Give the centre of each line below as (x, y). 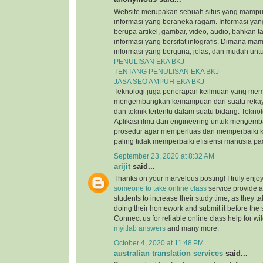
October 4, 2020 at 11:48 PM (159, 243)
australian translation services (168, 254)
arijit (122, 166)
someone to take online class (160, 188)
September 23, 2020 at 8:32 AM (164, 156)
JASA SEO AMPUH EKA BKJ (159, 81)
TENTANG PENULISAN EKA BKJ (166, 71)
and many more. (192, 228)
